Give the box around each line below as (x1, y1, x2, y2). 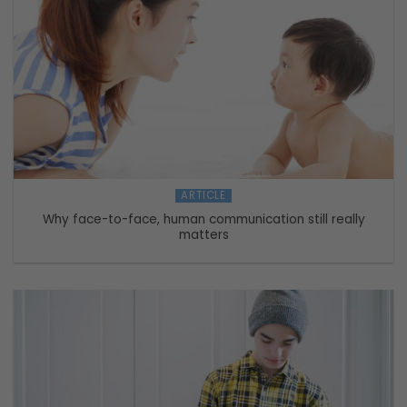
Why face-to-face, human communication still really (42, 211, 365, 229)
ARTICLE (181, 187, 226, 203)
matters (178, 226, 229, 244)
